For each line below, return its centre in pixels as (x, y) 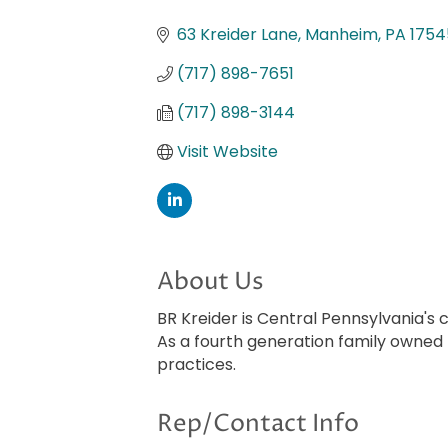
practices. (196, 365)
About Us (210, 282)
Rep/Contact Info (258, 424)
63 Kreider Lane (237, 35)
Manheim (341, 35)
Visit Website (227, 152)
